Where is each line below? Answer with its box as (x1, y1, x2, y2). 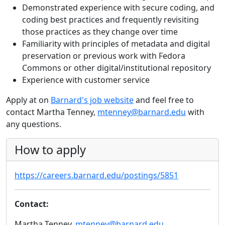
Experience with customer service (22, 74, 150, 86)
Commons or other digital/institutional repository (22, 62, 211, 74)
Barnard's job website (51, 94, 134, 106)
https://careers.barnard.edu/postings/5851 (15, 170, 178, 181)
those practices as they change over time (22, 26, 178, 38)
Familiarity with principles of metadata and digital (22, 38, 210, 50)
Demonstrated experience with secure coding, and (22, 2, 214, 14)
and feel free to (134, 94, 194, 106)
